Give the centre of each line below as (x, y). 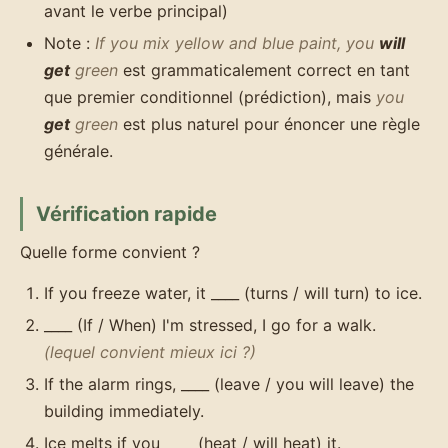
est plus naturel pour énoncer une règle (269, 124)
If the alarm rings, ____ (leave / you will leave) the (229, 383)
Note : (69, 43)
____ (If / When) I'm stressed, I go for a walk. (210, 325)
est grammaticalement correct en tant (264, 70)
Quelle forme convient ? (110, 252)
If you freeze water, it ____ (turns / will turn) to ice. (233, 293)
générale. (78, 151)
